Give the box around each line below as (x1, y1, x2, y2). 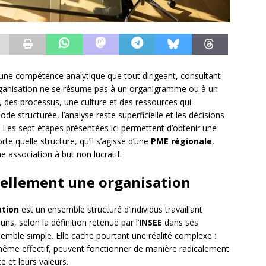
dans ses (162, 217, 198, 229)
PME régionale (151, 135, 212, 147)
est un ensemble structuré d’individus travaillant (19, 204, 202, 216)
